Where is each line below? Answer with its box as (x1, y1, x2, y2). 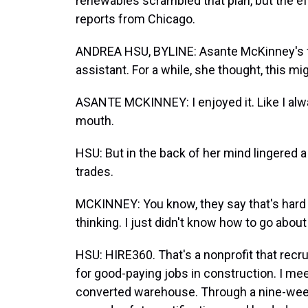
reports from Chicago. (76, 12, 195, 26)
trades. (76, 164, 113, 179)
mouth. (76, 113, 114, 128)
